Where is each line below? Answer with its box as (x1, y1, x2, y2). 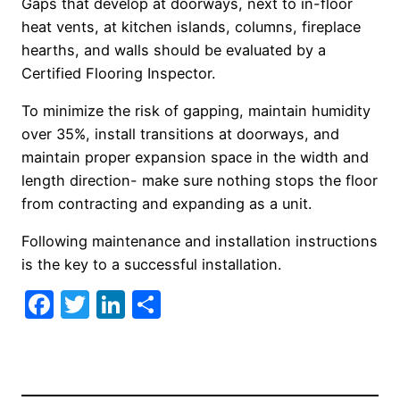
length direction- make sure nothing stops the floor (21, 171, 378, 189)
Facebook (54, 287, 187, 322)
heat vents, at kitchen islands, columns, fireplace (21, 17, 361, 36)
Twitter (89, 287, 186, 322)
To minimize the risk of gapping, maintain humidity (21, 101, 371, 120)
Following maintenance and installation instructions (21, 232, 378, 251)
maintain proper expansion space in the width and (21, 147, 369, 166)
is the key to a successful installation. (21, 255, 281, 274)
